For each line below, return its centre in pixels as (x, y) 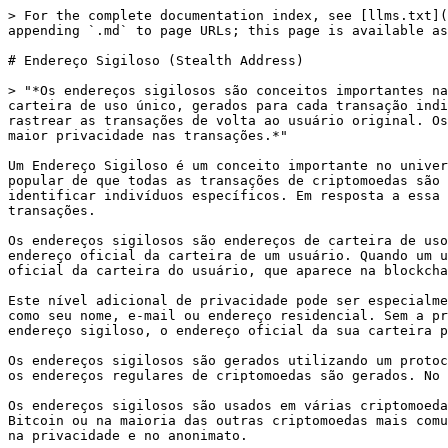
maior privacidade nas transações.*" (148, 135)
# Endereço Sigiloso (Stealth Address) (156, 60)
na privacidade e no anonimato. (128, 435)
